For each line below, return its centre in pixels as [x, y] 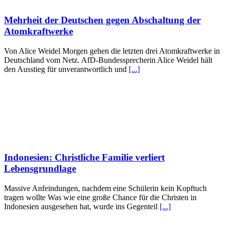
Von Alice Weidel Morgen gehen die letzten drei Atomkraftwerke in [112, 51]
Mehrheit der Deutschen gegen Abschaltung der [102, 20]
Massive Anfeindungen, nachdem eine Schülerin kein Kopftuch [105, 188]
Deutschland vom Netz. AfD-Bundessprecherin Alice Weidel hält [108, 60]
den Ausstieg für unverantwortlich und [66, 69]
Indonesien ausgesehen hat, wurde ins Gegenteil [82, 206]
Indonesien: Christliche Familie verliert [84, 157]
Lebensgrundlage [40, 168]
